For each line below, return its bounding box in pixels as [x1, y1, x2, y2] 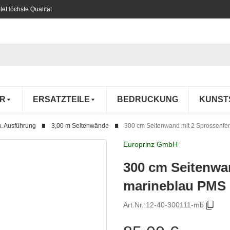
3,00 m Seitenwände [51, 122, 109, 129]
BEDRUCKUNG [117, 95, 178, 104]
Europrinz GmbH [123, 140, 178, 148]
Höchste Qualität [6, 6, 52, 13]
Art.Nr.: [123, 201, 146, 209]
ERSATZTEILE [33, 95, 90, 104]
